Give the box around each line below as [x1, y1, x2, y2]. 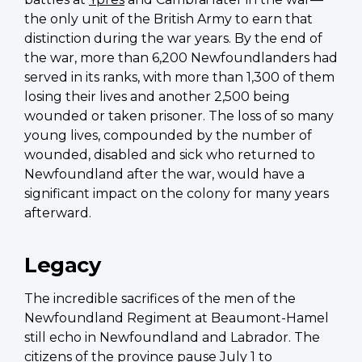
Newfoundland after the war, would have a [24, 166, 305, 182]
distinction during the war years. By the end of [24, 30, 322, 46]
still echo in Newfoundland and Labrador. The [24, 329, 320, 345]
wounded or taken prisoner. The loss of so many [24, 107, 334, 124]
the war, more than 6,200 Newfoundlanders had [24, 49, 338, 65]
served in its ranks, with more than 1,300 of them [24, 69, 335, 85]
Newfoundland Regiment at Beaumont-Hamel [24, 309, 329, 326]
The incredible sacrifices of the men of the [24, 290, 296, 306]
